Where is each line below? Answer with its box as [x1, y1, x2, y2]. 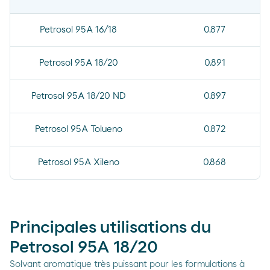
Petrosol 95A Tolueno [34, 125, 122, 134]
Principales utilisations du [10, 219, 211, 236]
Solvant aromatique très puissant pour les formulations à [10, 260, 245, 269]
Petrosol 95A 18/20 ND [31, 92, 126, 101]
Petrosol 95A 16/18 [40, 25, 117, 34]
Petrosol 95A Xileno [37, 158, 119, 167]
